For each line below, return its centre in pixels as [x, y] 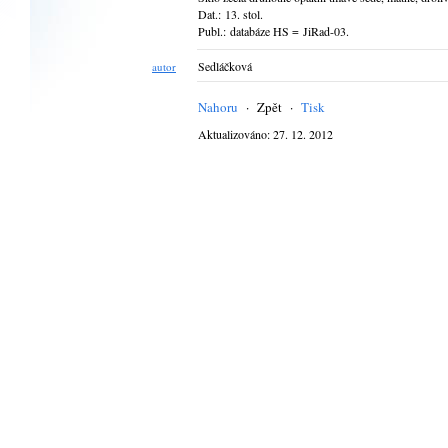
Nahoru [218, 107]
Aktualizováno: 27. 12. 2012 [265, 134]
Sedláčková [225, 66]
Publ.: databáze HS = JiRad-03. [273, 31]
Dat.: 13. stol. [230, 14]
